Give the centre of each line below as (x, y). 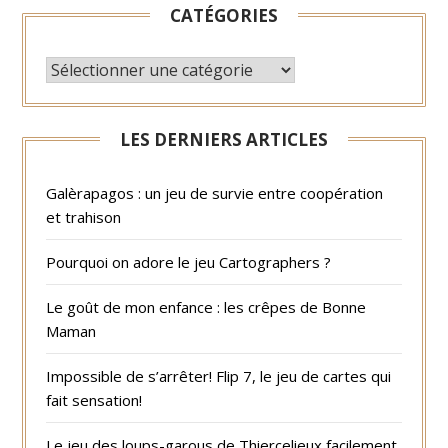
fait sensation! (94, 399)
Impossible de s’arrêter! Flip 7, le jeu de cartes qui (219, 375)
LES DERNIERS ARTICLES (224, 139)
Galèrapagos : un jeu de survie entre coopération (215, 192)
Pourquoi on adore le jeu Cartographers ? (189, 261)
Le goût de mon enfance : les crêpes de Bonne (206, 306)
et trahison (84, 216)
